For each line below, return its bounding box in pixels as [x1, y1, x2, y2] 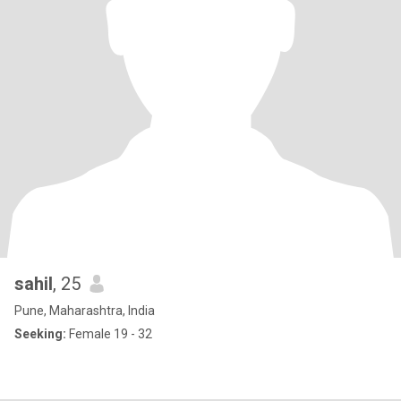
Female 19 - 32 [66, 327, 152, 341]
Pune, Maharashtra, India [14, 303, 155, 318]
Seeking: [14, 327, 66, 341]
